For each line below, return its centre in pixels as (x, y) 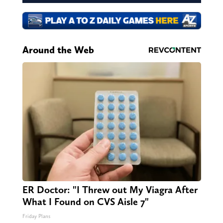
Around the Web (58, 50)
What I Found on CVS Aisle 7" (85, 202)
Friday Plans (36, 217)
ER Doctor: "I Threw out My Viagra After (110, 190)
